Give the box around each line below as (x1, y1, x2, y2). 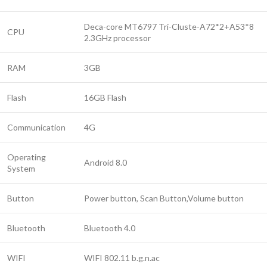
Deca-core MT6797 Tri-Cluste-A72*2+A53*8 (84, 21, 254, 32)
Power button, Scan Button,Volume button (84, 193, 244, 203)
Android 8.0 (84, 157, 127, 167)
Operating (7, 152, 46, 162)
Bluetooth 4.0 (84, 223, 135, 233)
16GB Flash (84, 92, 126, 103)
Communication (7, 122, 66, 132)
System (7, 163, 35, 173)
